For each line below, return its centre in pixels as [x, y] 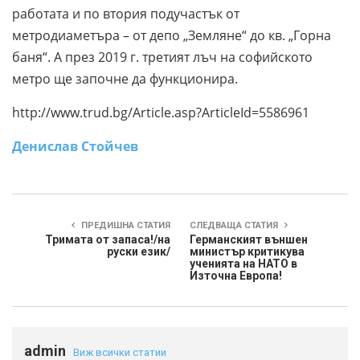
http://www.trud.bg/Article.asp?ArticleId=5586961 [161, 112]
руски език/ [139, 251]
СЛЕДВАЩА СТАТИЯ [235, 225]
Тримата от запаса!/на [108, 239]
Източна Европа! [236, 275]
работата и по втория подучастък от [126, 13]
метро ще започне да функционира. [125, 78]
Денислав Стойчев [75, 146]
